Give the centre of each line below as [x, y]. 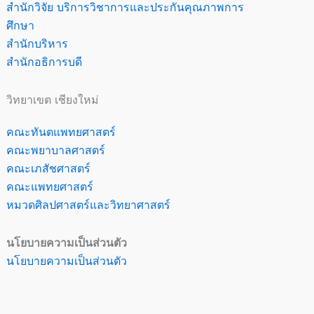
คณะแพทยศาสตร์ [50, 186]
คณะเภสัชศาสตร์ [49, 169]
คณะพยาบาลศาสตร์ [56, 150]
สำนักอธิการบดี [45, 62]
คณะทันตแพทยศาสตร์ [61, 132]
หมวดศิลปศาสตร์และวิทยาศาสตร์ [89, 205]
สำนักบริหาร [37, 43]
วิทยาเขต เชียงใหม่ [53, 100]
